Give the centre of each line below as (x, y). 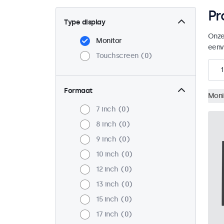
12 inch (107, 169)
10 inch (107, 154)
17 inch (107, 214)
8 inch (106, 124)
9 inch (106, 139)
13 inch (107, 184)
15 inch (107, 199)
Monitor (109, 41)
